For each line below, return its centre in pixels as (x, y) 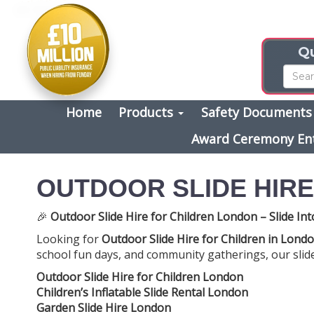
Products (148, 112)
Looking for (69, 239)
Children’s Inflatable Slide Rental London (142, 292)
